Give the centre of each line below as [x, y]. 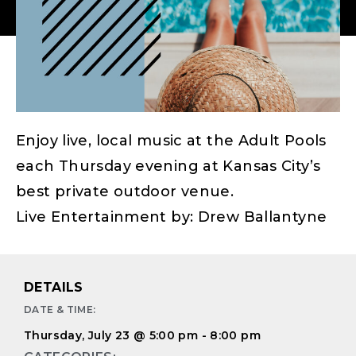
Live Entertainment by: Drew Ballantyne [172, 217]
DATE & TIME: [60, 310]
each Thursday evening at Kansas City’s [168, 166]
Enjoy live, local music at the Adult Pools [171, 140]
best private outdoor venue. [125, 191]
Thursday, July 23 [77, 336]
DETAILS [54, 288]
